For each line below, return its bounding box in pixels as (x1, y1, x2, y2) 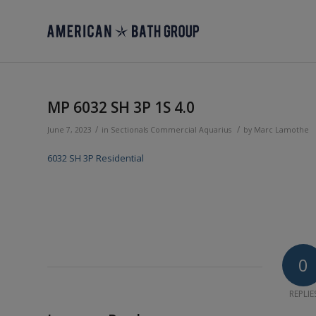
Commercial (150, 125, 197, 135)
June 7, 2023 (47, 125, 92, 135)
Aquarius (199, 125, 231, 135)
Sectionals (111, 125, 148, 135)
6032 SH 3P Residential (47, 152, 144, 165)
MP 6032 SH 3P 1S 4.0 (47, 97, 195, 117)
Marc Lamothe (254, 125, 309, 135)
